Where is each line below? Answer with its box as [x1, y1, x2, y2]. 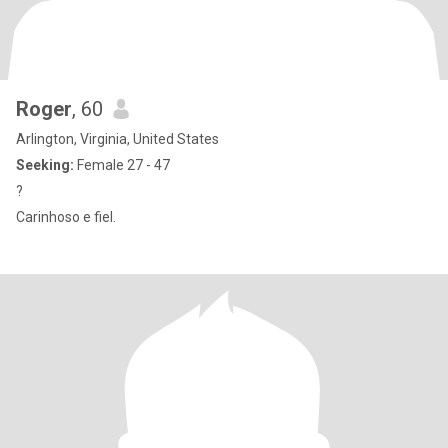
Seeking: [16, 157, 74, 173]
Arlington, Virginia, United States [16, 131, 219, 147]
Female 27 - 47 [74, 157, 170, 173]
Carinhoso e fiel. [16, 209, 116, 225]
